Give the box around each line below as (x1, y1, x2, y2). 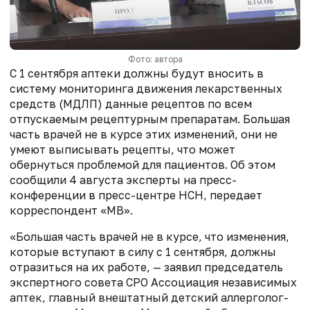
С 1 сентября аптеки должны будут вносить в (10, 66, 264, 81)
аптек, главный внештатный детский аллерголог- (10, 291, 289, 305)
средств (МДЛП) (10, 97, 102, 111)
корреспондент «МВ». (10, 203, 133, 218)
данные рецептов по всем (102, 97, 252, 111)
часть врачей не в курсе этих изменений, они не (10, 127, 277, 142)
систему (10, 82, 59, 96)
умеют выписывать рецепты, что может (10, 143, 235, 157)
